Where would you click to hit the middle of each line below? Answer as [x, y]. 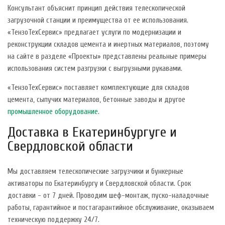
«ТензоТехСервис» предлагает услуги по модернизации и [94, 32]
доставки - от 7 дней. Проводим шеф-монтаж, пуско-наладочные [108, 195]
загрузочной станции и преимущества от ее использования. [98, 20]
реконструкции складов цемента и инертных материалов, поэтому [108, 44]
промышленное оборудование [53, 111]
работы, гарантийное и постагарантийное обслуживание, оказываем [111, 207]
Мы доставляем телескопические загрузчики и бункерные [95, 171]
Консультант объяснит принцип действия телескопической [96, 8]
